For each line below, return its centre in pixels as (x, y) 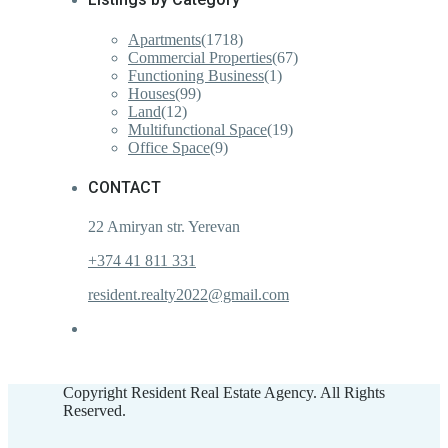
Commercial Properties (200, 57)
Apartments (164, 39)
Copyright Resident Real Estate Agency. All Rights (224, 393)
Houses (151, 93)
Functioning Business (196, 75)
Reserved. (94, 411)
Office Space (169, 147)
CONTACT (124, 187)
